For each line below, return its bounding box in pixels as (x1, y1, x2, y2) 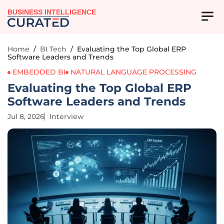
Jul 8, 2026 (7, 112, 44, 121)
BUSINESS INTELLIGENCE (7, 8, 96, 16)
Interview (49, 112, 84, 121)
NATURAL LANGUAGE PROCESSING (70, 67, 196, 76)
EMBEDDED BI (12, 67, 65, 76)
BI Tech (40, 44, 66, 53)
